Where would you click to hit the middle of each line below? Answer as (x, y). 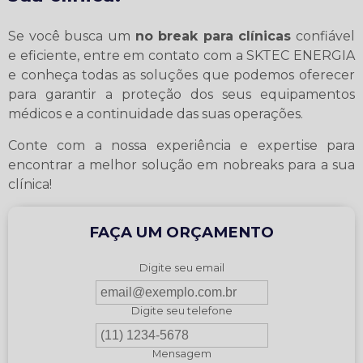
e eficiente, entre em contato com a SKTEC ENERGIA (181, 55)
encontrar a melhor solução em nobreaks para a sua (181, 164)
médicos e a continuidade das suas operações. (156, 113)
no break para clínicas (213, 36)
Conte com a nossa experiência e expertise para (181, 145)
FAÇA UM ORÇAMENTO (181, 232)
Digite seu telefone (181, 310)
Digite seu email (181, 267)
